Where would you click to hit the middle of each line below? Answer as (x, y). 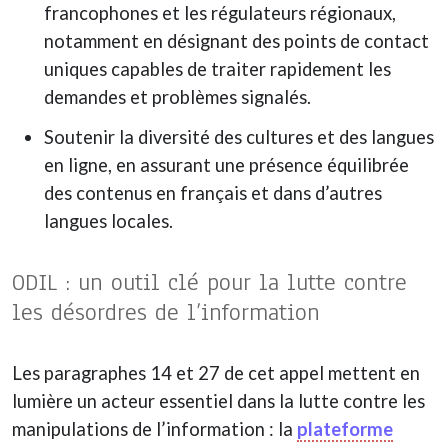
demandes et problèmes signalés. (177, 96)
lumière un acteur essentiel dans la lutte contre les (218, 400)
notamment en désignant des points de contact (236, 40)
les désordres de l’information (166, 311)
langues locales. (108, 220)
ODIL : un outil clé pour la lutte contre (209, 281)
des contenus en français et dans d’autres (213, 192)
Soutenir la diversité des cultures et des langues (239, 136)
